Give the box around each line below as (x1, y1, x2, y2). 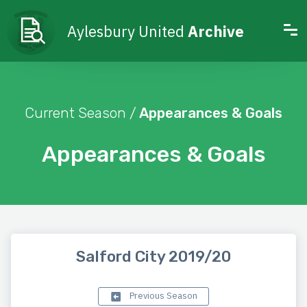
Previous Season (127, 290, 197, 302)
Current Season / (25, 104, 136, 121)
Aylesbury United (67, 21, 188, 41)
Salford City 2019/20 (76, 247, 231, 267)
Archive (188, 21, 244, 41)
